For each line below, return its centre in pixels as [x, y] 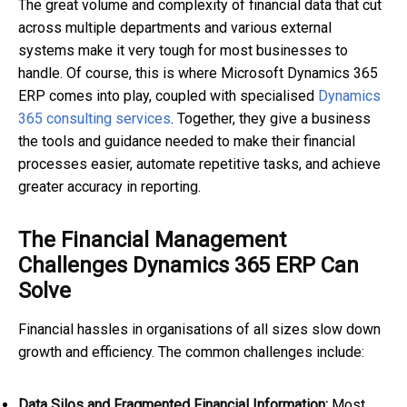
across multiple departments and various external [175, 28]
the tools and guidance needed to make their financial [187, 142]
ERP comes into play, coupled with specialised [168, 96]
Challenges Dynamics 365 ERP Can [189, 266]
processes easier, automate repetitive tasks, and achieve [199, 164]
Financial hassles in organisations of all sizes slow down [199, 330]
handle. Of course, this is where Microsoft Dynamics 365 [198, 74]
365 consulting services [94, 119]
